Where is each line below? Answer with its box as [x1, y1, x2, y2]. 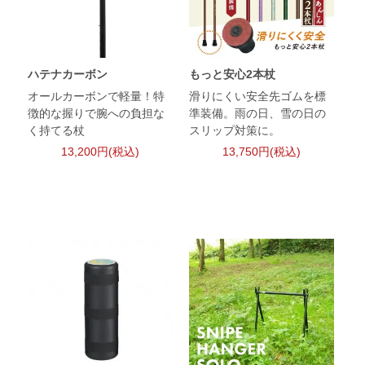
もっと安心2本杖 [188, 68, 275, 81]
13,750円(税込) [222, 145, 301, 159]
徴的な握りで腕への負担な [28, 107, 165, 121]
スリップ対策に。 [188, 124, 280, 138]
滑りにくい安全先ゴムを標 [188, 90, 326, 103]
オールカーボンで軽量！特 [28, 90, 165, 103]
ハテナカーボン [28, 68, 108, 81]
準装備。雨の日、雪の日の [188, 107, 326, 121]
